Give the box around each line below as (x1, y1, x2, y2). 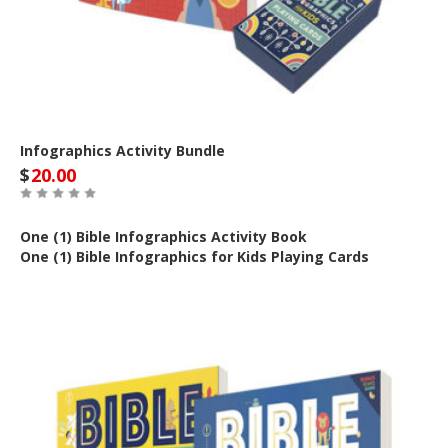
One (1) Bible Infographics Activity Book (20, 226, 307, 246)
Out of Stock (20, 305, 112, 325)
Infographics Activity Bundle (20, 140, 225, 160)
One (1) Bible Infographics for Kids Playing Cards (20, 246, 369, 266)
